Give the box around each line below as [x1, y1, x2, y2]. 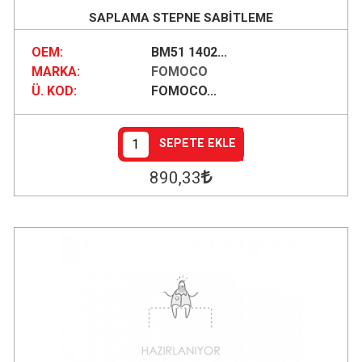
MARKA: [31, 64, 80, 80]
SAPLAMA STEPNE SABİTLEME [88, 10, 273, 25]
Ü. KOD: [31, 83, 77, 99]
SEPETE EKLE [159, 137, 237, 151]
